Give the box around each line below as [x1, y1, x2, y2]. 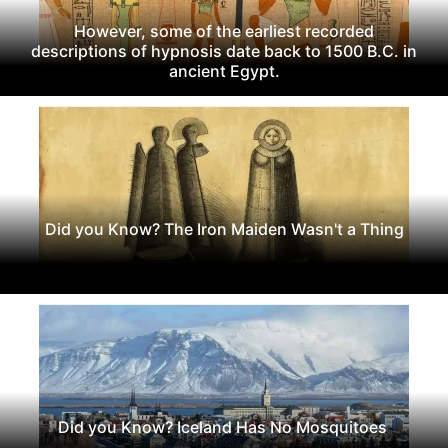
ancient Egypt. [168, 60, 280, 81]
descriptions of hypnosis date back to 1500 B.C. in [31, 40, 417, 61]
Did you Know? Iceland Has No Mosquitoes [57, 416, 391, 437]
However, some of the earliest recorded [74, 20, 374, 41]
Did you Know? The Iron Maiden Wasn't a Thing [44, 218, 404, 239]
